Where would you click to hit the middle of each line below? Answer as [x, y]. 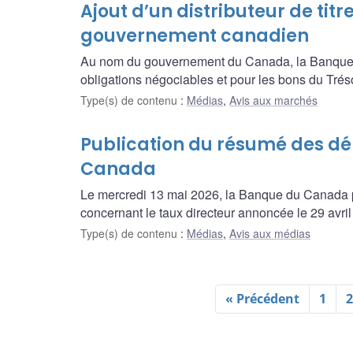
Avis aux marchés [273, 100]
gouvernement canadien [195, 35]
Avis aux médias [270, 233]
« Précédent [263, 298]
